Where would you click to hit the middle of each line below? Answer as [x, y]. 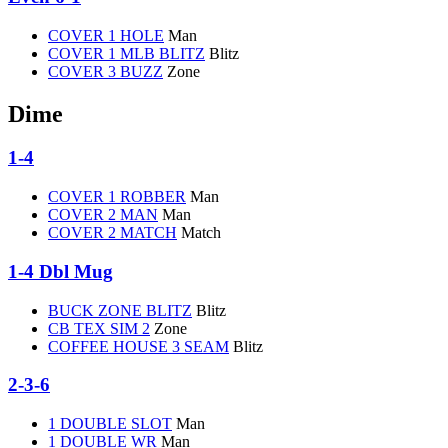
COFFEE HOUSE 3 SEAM [138, 346]
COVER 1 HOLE [106, 35]
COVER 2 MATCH [112, 233]
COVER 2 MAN [103, 215]
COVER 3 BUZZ [105, 71]
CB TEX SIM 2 [99, 328]
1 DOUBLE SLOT [110, 424]
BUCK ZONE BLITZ [120, 310]
